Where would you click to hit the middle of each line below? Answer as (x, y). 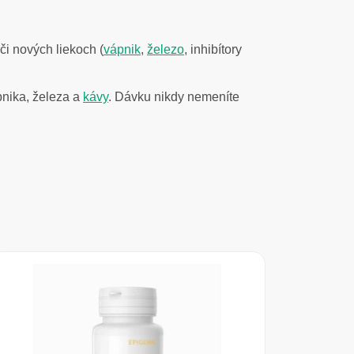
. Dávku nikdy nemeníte (174, 97)
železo (166, 50)
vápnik (122, 50)
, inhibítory (213, 50)
